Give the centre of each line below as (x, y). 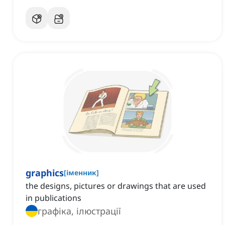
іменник (81, 173)
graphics (45, 173)
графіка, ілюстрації (79, 211)
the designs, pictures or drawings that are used (116, 186)
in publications (53, 198)
